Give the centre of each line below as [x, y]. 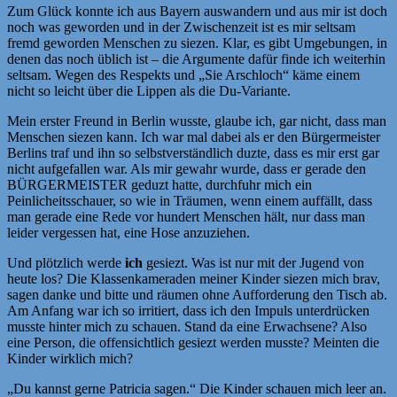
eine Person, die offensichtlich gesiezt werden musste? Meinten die [193, 342]
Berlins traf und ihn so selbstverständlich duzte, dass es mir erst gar [193, 152]
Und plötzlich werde [66, 262]
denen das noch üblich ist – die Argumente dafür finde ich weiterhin [196, 58]
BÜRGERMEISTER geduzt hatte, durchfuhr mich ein [160, 184]
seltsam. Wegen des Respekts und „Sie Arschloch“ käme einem [183, 74]
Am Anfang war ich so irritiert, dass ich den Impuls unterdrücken [188, 310]
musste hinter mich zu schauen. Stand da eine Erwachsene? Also [187, 326]
